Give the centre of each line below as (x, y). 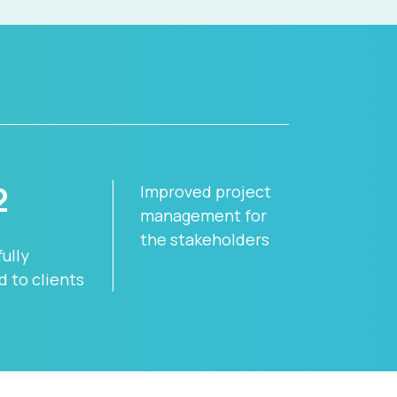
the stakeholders (204, 239)
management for (203, 215)
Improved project (205, 191)
